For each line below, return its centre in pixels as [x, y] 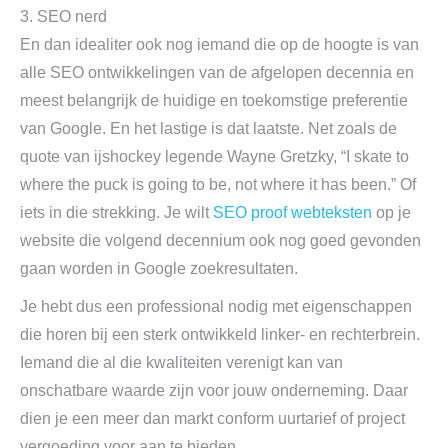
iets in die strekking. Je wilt [116, 212]
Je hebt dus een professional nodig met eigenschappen [216, 306]
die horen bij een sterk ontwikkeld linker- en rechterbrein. [220, 334]
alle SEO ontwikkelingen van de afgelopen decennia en [217, 72]
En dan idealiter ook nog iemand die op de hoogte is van [219, 44]
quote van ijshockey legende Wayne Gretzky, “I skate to [214, 156]
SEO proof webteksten [292, 212]
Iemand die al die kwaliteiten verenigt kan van [181, 362]
